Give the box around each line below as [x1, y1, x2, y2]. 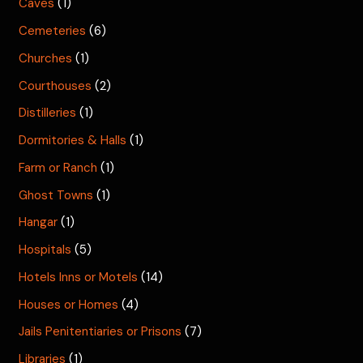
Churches [19, 49, 73, 66]
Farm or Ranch [19, 159, 98, 176]
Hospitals [19, 241, 72, 258]
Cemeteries [19, 23, 87, 40]
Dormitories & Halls [19, 132, 127, 149]
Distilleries [19, 105, 77, 122]
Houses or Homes [19, 296, 119, 313]
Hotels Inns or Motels [19, 268, 139, 285]
